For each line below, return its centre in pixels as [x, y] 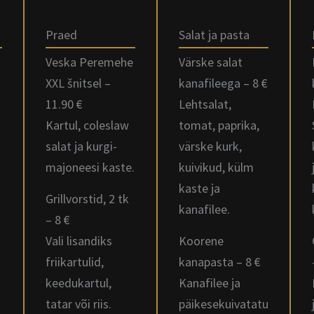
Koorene [201, 241]
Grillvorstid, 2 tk [87, 199]
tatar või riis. [78, 304]
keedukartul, [78, 283]
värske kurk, [210, 146]
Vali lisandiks [79, 241]
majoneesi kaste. [90, 167]
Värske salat [211, 62]
